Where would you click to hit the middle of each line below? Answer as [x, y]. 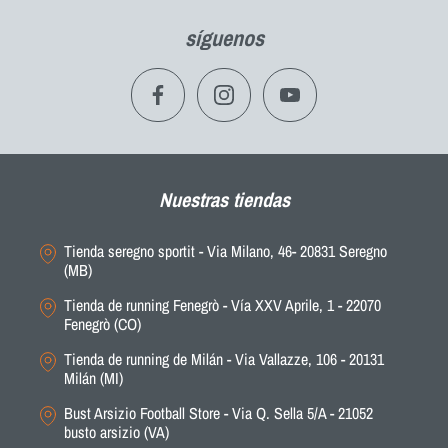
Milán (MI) [93, 378]
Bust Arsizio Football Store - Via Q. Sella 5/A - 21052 [218, 413]
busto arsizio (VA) [116, 432]
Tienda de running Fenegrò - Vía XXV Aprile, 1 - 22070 [222, 305]
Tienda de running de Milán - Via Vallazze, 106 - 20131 [224, 359]
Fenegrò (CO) [102, 324]
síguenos [224, 38]
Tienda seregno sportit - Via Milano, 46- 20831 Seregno [225, 251]
